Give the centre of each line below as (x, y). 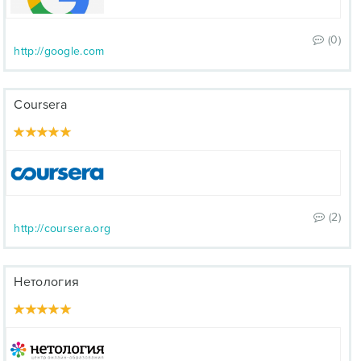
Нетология (47, 282)
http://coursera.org (62, 228)
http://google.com (59, 51)
